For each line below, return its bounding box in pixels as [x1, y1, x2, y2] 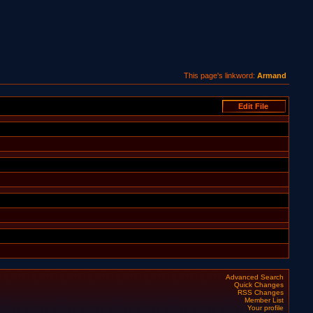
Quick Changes [234, 281, 284, 289]
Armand [257, 71, 287, 80]
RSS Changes [238, 289, 284, 296]
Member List [245, 296, 284, 304]
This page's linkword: [184, 71, 258, 80]
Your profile [247, 304, 284, 312]
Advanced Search [226, 273, 284, 281]
